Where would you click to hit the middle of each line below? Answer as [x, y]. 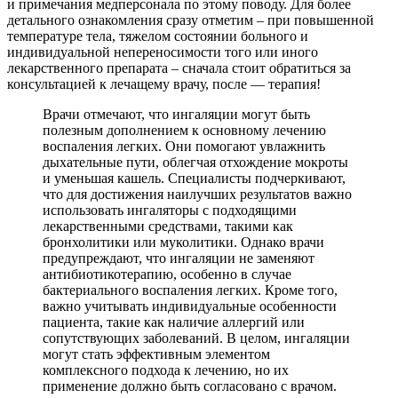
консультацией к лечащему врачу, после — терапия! [164, 84]
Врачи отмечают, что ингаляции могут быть [176, 114]
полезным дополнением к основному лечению [184, 130]
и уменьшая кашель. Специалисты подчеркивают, [194, 178]
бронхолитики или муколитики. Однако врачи [183, 242]
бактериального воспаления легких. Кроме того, [190, 290]
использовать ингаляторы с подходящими [170, 210]
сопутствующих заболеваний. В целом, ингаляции [196, 338]
